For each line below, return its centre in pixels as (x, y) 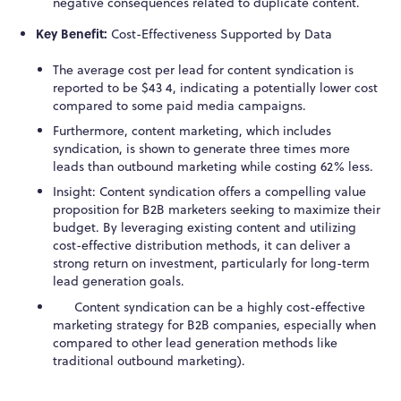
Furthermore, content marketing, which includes (192, 130)
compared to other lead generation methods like (196, 342)
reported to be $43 (110, 87)
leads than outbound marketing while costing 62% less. (213, 166)
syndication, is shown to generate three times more (202, 148)
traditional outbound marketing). (149, 360)
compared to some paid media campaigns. (180, 105)
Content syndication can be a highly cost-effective (209, 307)
